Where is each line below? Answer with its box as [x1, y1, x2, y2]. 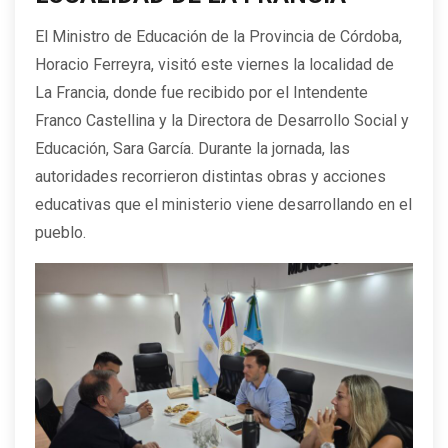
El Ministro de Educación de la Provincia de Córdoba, [35, 27, 402, 47]
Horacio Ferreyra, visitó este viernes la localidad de [35, 55, 394, 75]
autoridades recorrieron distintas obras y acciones [35, 167, 386, 187]
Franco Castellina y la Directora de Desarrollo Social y [35, 111, 409, 131]
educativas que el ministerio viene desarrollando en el [35, 195, 412, 215]
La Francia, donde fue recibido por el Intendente [35, 83, 368, 103]
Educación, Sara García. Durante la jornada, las [35, 139, 350, 159]
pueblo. [35, 223, 86, 243]
